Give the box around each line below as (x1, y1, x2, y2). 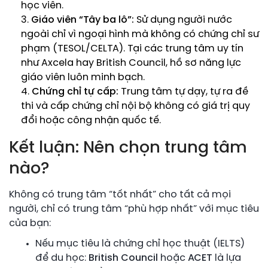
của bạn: (9, 218, 51, 229)
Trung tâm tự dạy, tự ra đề (118, 86, 248, 97)
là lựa (212, 252, 241, 263)
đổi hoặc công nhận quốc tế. (21, 115, 161, 126)
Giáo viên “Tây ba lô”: (31, 14, 134, 25)
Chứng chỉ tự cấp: (32, 86, 118, 97)
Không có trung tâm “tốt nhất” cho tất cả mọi (9, 189, 231, 200)
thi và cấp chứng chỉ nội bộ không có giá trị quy (21, 100, 250, 111)
